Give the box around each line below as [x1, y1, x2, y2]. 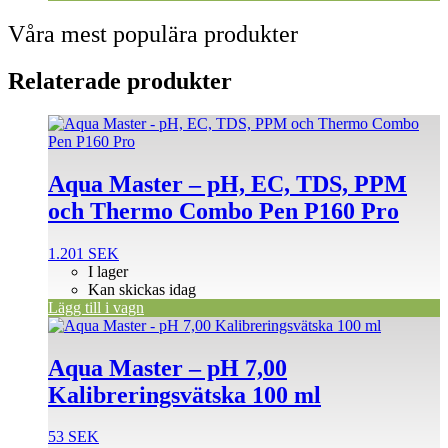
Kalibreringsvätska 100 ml [48, 381, 321, 408]
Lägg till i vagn [48, 298, 144, 316]
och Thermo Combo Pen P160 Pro [48, 197, 399, 224]
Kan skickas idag [88, 280, 196, 298]
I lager [88, 262, 128, 280]
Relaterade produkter [8, 67, 232, 94]
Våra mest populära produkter [8, 21, 298, 47]
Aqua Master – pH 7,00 [48, 354, 287, 381]
